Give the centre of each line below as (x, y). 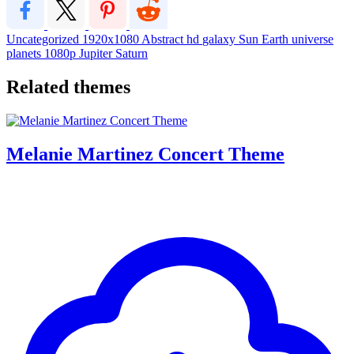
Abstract (164, 39)
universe (313, 39)
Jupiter (97, 53)
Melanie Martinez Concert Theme (145, 154)
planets (25, 53)
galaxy (220, 39)
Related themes (68, 87)
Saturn (132, 53)
